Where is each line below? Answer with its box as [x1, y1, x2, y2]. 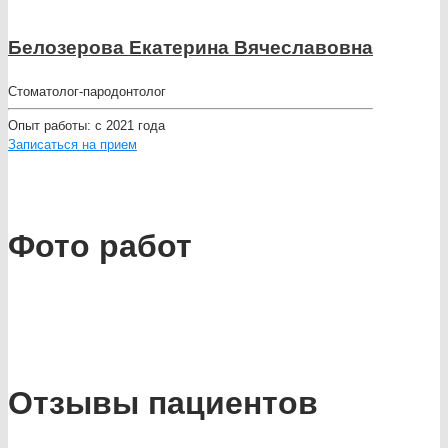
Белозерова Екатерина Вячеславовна [8, 37, 373, 59]
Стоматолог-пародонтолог [8, 84, 166, 100]
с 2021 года [95, 118, 165, 134]
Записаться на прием [8, 137, 137, 153]
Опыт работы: [8, 118, 95, 134]
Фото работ [8, 228, 192, 265]
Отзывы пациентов [8, 385, 318, 422]
